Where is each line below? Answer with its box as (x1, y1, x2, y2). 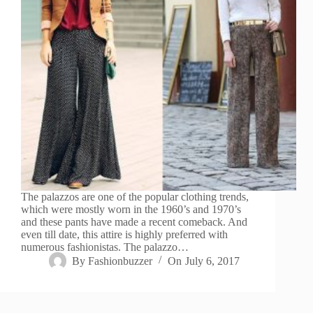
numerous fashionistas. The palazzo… (21, 240, 189, 253)
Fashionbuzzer (88, 254, 153, 267)
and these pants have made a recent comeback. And (21, 215, 247, 228)
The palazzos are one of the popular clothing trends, (21, 190, 249, 203)
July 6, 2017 (184, 254, 240, 267)
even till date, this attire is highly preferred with (21, 228, 228, 240)
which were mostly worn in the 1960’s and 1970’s (21, 203, 241, 215)
